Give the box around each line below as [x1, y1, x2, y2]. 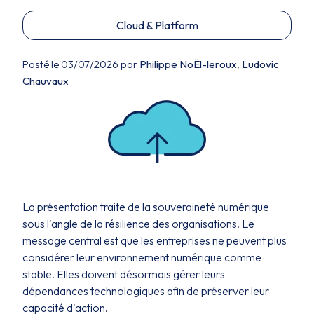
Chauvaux [22, 74, 69, 88]
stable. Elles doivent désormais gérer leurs [22, 267, 225, 281]
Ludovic [242, 57, 279, 71]
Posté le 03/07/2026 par [22, 57, 139, 71]
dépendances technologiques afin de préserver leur [22, 284, 269, 298]
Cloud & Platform [116, 18, 198, 32]
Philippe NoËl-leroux [139, 57, 237, 71]
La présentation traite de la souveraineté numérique [22, 200, 269, 214]
